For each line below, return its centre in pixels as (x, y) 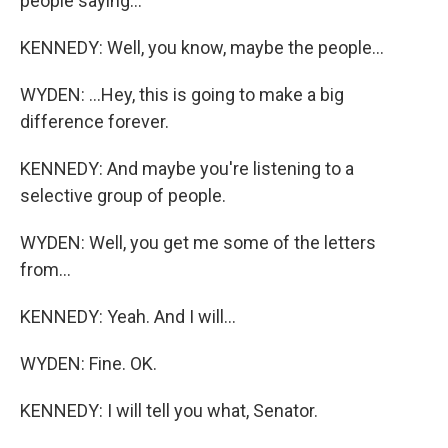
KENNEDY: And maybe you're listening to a (187, 168)
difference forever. (94, 121)
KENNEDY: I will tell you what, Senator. (169, 410)
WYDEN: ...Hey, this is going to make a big (182, 94)
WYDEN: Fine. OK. (88, 363)
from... (45, 269)
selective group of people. (123, 195)
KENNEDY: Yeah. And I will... (128, 316)
